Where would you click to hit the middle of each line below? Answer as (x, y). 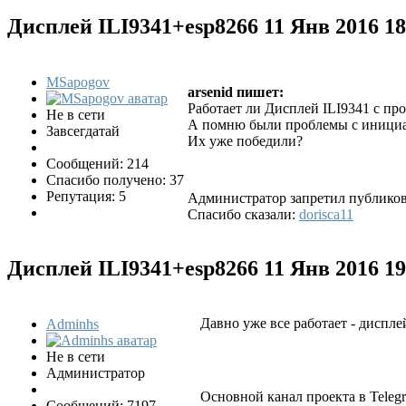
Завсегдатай (83, 130)
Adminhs (72, 324)
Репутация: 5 (86, 196)
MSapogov (78, 82)
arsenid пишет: (236, 92)
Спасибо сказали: (243, 214)
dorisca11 (326, 214)
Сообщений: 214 (97, 163)
